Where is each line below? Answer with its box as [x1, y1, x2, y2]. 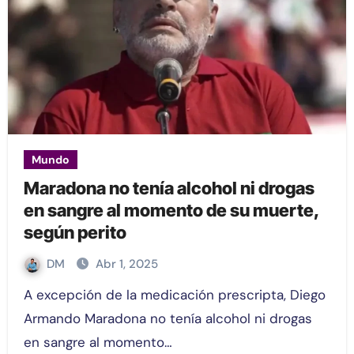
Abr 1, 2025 [95, 256, 158, 273]
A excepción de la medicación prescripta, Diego [23, 286, 32, 304]
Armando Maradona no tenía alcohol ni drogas [23, 310, 312, 328]
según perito [23, 222, 126, 243]
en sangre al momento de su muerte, [23, 200, 320, 221]
